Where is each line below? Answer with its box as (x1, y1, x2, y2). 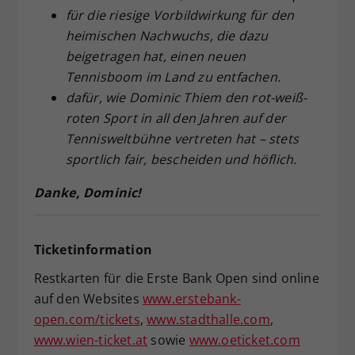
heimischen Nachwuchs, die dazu (65, 26, 269, 44)
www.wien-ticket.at (33, 330, 148, 349)
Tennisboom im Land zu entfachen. (65, 67, 281, 86)
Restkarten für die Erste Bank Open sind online (33, 269, 319, 287)
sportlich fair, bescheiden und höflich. (65, 150, 297, 168)
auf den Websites (33, 289, 143, 307)
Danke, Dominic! (33, 183, 142, 201)
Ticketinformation (33, 240, 152, 258)
